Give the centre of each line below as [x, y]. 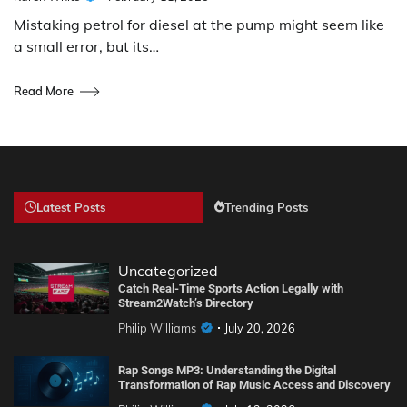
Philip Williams [157, 328]
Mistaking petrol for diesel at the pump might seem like [199, 24]
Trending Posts [266, 207]
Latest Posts [71, 207]
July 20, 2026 [259, 328]
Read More [44, 91]
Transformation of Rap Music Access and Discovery [254, 384]
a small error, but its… [86, 46]
